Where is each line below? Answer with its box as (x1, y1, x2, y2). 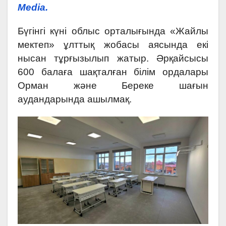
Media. (18, 2, 48, 13)
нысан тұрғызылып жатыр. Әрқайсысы (18, 52, 208, 64)
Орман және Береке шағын (18, 80, 208, 91)
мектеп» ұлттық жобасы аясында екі (18, 39, 208, 50)
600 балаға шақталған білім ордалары (18, 66, 208, 77)
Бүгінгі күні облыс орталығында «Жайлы (18, 25, 208, 36)
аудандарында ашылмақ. (18, 93, 132, 104)
